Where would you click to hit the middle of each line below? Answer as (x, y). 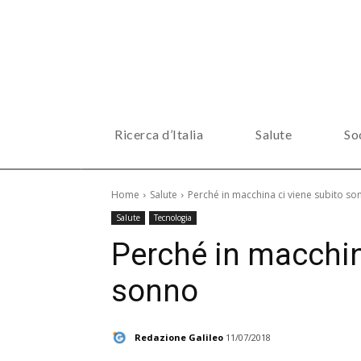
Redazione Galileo (179, 337)
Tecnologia (173, 218)
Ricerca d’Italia (159, 134)
